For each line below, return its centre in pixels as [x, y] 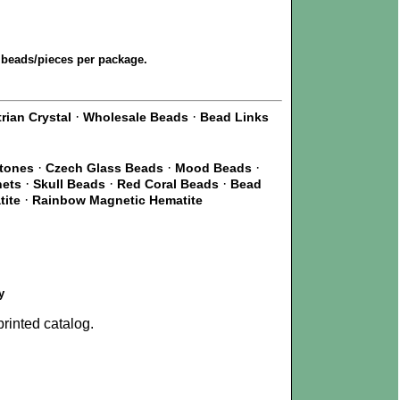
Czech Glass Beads [104, 168]
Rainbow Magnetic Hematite [117, 200]
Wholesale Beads [136, 117]
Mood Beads [213, 168]
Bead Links [234, 117]
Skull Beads [69, 184]
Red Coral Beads [168, 184]
